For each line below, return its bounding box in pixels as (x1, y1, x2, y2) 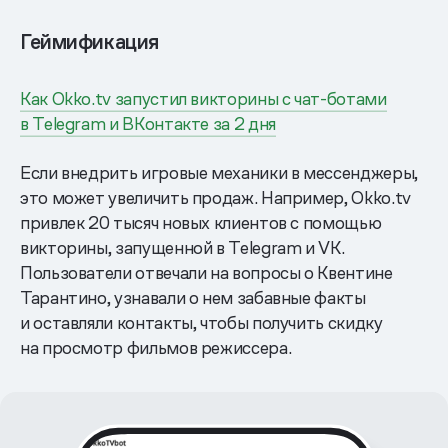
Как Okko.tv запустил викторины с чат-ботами (20, 87, 387, 111)
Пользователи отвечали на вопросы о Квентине (20, 261, 393, 285)
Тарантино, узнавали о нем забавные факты (20, 286, 366, 310)
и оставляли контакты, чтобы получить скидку (20, 311, 383, 335)
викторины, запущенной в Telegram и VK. (20, 236, 345, 260)
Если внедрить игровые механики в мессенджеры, (20, 161, 418, 185)
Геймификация (20, 29, 159, 56)
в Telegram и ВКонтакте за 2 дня (20, 112, 276, 136)
